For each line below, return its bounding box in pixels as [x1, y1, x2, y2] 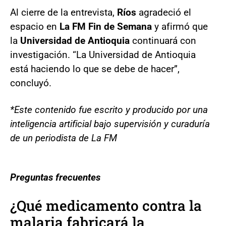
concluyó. [10, 77, 51, 89]
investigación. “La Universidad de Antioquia [10, 48, 196, 61]
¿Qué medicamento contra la [10, 196, 202, 215]
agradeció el [136, 6, 191, 18]
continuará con [130, 34, 196, 46]
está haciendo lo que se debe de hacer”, [10, 63, 180, 75]
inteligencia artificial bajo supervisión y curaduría [10, 118, 210, 130]
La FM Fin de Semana [60, 20, 152, 32]
